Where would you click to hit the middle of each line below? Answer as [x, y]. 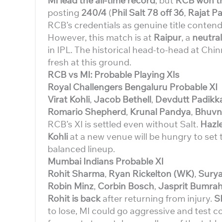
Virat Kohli [69, 99]
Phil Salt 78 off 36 [148, 13]
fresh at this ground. [89, 62]
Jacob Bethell [122, 99]
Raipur [167, 37]
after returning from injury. [157, 198]
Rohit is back [74, 198]
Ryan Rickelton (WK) [151, 174]
